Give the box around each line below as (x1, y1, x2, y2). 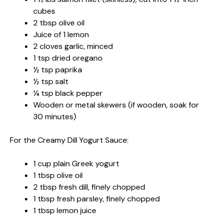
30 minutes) (33, 111, 76, 122)
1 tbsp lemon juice (33, 205, 96, 216)
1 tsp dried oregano (33, 52, 103, 63)
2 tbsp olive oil (33, 17, 85, 28)
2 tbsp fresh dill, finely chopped (33, 181, 145, 192)
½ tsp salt (33, 76, 68, 87)
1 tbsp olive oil (33, 170, 83, 180)
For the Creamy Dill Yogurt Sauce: (10, 134, 129, 145)
